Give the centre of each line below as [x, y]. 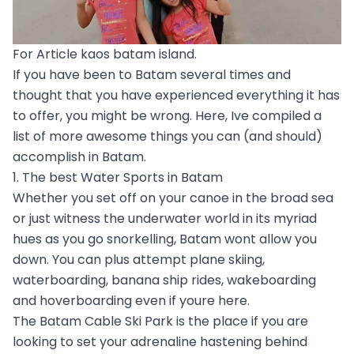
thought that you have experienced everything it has [176, 95]
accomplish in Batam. [79, 156]
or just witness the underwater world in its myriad [165, 218]
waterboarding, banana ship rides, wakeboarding [164, 280]
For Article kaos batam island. [105, 54]
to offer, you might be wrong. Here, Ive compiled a [167, 115]
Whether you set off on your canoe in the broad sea [173, 198]
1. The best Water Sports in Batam [118, 177]
